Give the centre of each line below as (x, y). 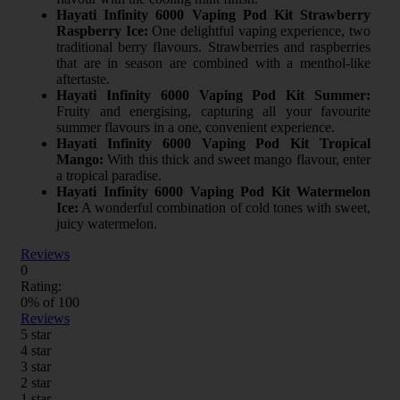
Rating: (41, 286)
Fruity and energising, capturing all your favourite (213, 111)
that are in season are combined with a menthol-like (213, 62)
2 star (36, 382)
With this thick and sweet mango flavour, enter (237, 159)
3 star (36, 366)
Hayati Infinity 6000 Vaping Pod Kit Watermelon (213, 191)
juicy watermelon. (107, 223)
